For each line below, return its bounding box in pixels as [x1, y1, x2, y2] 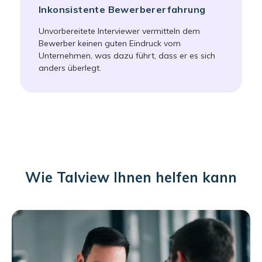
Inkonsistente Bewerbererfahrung [39, 4, 206, 16]
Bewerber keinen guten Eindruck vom [39, 38, 181, 49]
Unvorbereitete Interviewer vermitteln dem [39, 26, 200, 37]
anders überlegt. [39, 63, 101, 74]
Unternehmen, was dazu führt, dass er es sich [39, 50, 215, 61]
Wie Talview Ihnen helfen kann [25, 168, 237, 187]
